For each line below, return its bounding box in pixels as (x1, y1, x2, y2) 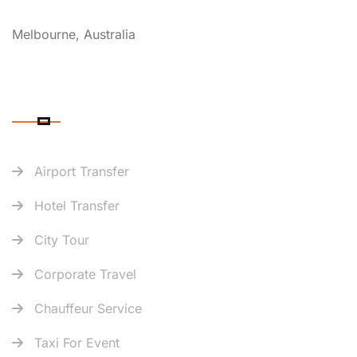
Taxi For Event (34, 334, 120, 351)
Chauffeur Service (34, 300, 142, 316)
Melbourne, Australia (12, 25, 135, 42)
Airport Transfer (34, 163, 129, 179)
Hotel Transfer (34, 197, 120, 214)
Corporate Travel (34, 265, 136, 282)
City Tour (34, 231, 89, 248)
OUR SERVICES (12, 88, 152, 112)
